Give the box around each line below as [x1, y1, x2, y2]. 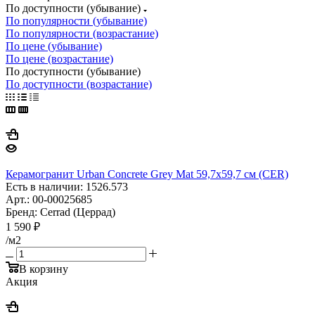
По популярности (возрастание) [6, 27, 158, 39]
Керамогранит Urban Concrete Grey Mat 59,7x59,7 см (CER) [6, 167, 288, 180]
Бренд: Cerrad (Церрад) [6, 205, 115, 218]
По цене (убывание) [6, 39, 102, 52]
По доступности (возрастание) [6, 77, 152, 90]
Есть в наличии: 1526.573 [6, 180, 128, 193]
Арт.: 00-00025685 [6, 193, 92, 205]
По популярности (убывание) [6, 14, 147, 27]
